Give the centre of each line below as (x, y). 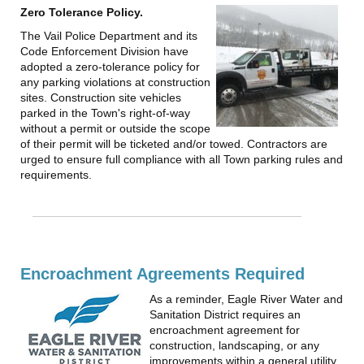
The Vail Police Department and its (109, 35)
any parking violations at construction (115, 82)
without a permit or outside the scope (115, 128)
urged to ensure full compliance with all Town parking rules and (182, 159)
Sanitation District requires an (225, 315)
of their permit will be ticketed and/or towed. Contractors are (174, 143)
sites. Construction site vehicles (101, 97)
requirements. (56, 174)
